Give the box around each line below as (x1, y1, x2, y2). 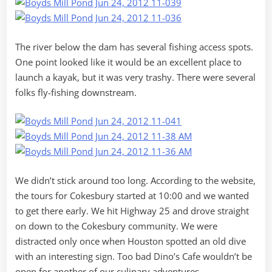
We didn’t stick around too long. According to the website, (15, 174, 256, 186)
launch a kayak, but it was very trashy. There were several (15, 70, 256, 83)
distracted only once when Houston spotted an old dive (15, 234, 246, 247)
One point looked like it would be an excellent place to (15, 55, 242, 68)
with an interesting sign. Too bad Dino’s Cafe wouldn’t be (15, 250, 252, 262)
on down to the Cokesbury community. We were (15, 219, 217, 232)
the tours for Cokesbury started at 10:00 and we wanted (15, 189, 249, 202)
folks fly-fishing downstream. (15, 86, 137, 98)
